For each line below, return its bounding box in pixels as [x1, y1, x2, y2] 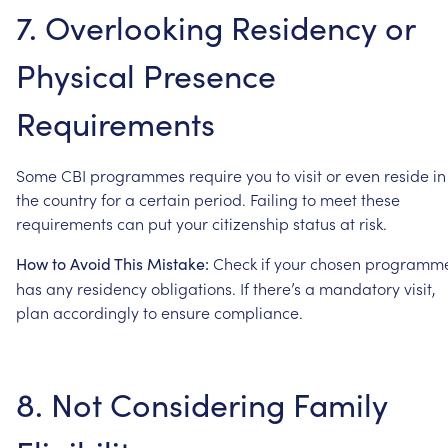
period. [194, 187, 246, 210]
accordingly [53, 300, 139, 323]
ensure [161, 300, 210, 323]
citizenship [212, 211, 289, 234]
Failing [250, 187, 298, 210]
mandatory [319, 276, 400, 299]
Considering [110, 381, 285, 426]
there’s [253, 276, 301, 299]
